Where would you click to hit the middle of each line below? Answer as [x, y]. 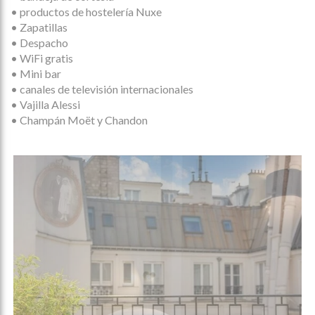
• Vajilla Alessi [45, 105]
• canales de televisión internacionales [102, 89]
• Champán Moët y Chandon [79, 120]
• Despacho [39, 43]
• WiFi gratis [42, 58]
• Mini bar [36, 74]
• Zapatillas [39, 27]
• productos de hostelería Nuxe [86, 12]
